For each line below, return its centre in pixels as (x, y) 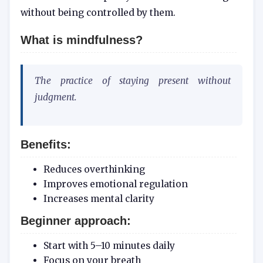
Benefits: (46, 145)
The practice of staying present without (133, 80)
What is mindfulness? (82, 40)
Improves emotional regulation (115, 184)
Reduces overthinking (94, 170)
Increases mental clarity (99, 198)
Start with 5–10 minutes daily (109, 245)
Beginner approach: (76, 220)
